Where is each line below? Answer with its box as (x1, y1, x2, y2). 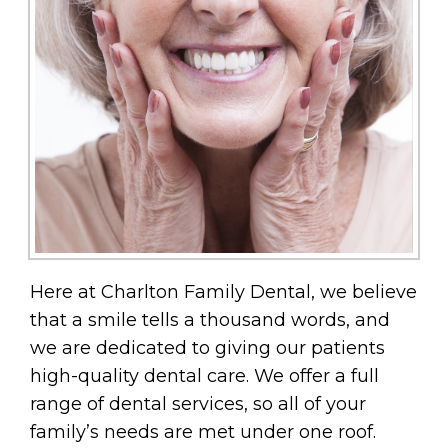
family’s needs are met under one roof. (30, 421, 376, 444)
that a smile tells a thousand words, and (30, 309, 390, 332)
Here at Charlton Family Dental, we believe (30, 281, 417, 304)
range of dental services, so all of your (30, 393, 366, 416)
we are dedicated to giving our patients (30, 337, 385, 360)
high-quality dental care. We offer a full (30, 365, 379, 388)
